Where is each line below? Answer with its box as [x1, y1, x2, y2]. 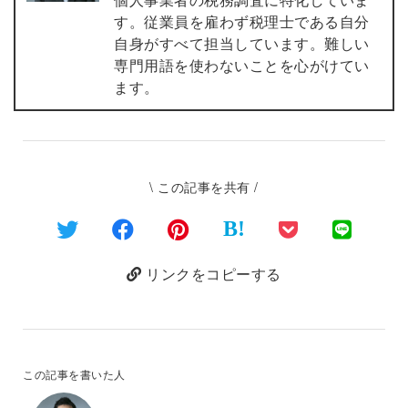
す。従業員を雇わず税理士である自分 [114, 11, 370, 32]
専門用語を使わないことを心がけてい [114, 55, 370, 76]
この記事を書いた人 [23, 366, 126, 382]
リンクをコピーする [141, 263, 281, 284]
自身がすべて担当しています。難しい [114, 33, 370, 54]
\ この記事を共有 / [149, 178, 259, 196]
